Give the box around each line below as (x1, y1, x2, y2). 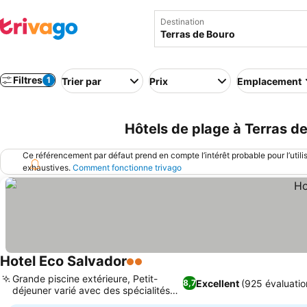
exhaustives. (23, 162, 73, 173)
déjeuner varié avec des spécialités (12, 284, 170, 296)
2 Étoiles (126, 262, 171, 275)
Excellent (195, 277, 239, 289)
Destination (160, 16, 204, 27)
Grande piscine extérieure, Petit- (12, 273, 158, 284)
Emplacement (237, 75, 302, 87)
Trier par (62, 75, 101, 87)
